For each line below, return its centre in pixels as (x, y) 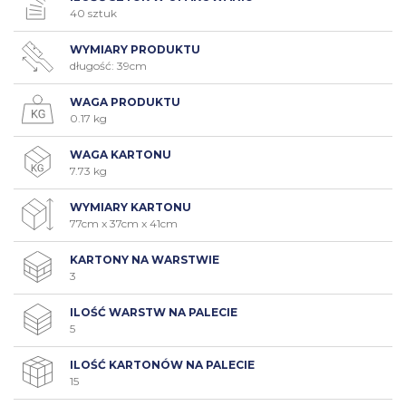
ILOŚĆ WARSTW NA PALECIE (154, 312)
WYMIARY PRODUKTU (135, 49)
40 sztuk (93, 13)
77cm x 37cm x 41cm (124, 223)
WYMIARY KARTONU (130, 207)
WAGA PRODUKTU (125, 101)
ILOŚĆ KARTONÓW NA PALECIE (162, 364)
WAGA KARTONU (121, 154)
